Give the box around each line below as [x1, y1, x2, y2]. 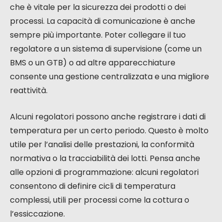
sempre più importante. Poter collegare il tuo [10, 29, 186, 41]
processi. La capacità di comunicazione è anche [10, 15, 195, 27]
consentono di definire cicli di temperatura [10, 180, 175, 192]
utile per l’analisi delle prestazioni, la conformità [10, 139, 194, 151]
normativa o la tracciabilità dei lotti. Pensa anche [10, 153, 200, 165]
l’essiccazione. [10, 208, 65, 220]
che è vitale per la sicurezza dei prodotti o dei [10, 1, 186, 13]
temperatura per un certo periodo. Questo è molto [10, 125, 209, 137]
